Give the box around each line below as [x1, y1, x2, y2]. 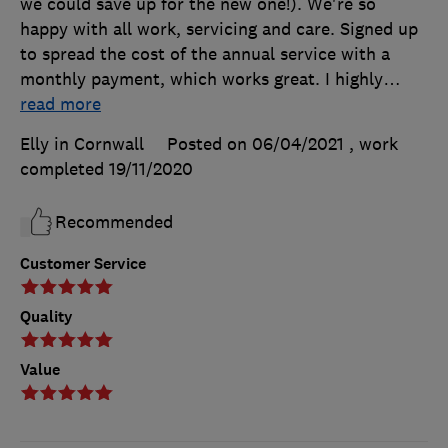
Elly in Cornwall [20, 133, 144, 156]
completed [20, 158, 109, 181]
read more [20, 93, 101, 116]
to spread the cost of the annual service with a [20, 43, 390, 66]
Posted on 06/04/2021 [167, 133, 344, 156]
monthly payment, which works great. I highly [20, 68, 383, 91]
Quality [20, 306, 73, 328]
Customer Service [20, 253, 146, 275]
